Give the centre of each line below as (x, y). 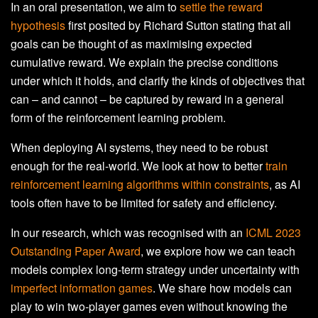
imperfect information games (82, 288)
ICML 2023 (273, 233)
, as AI (285, 185)
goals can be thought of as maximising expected (131, 44)
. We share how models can (222, 288)
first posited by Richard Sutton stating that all (178, 26)
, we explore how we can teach (218, 251)
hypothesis (38, 26)
